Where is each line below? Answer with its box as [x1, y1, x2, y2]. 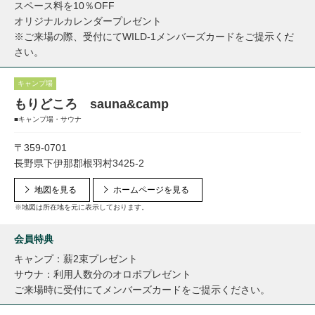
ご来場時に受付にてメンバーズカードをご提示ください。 [14, 284, 270, 295]
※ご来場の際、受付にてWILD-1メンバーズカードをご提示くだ [14, 31, 294, 42]
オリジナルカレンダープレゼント [14, 15, 162, 27]
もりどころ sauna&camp [14, 97, 169, 111]
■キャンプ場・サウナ [14, 115, 82, 123]
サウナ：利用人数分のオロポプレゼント [14, 269, 191, 280]
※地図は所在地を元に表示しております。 [15, 203, 148, 211]
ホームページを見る [113, 185, 189, 195]
